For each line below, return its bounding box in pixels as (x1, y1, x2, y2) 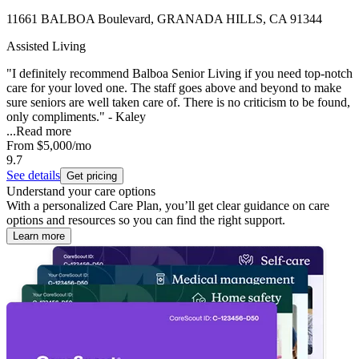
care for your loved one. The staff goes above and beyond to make (6, 80, 341, 95)
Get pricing (67, 169, 117, 182)
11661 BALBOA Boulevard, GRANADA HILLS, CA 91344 (6, 11, 322, 26)
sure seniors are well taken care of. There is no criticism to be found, (6, 95, 350, 109)
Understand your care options (6, 184, 155, 198)
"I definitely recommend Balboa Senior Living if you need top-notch (6, 66, 353, 80)
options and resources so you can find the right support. (6, 212, 285, 227)
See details (6, 167, 60, 182)
